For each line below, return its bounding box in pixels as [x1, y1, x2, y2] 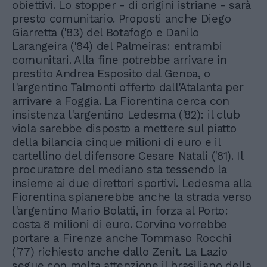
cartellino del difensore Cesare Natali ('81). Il [12, 149, 243, 163]
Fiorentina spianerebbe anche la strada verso [12, 190, 252, 204]
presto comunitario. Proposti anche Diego [12, 12, 231, 26]
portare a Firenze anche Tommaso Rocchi [12, 231, 232, 246]
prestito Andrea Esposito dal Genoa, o [12, 67, 211, 81]
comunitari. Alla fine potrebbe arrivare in [12, 53, 227, 67]
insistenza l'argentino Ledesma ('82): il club [12, 108, 240, 122]
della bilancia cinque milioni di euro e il [12, 135, 221, 150]
